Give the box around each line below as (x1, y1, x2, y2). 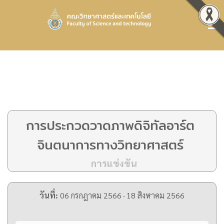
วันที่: (39, 190, 58, 201)
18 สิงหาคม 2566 (126, 190, 184, 201)
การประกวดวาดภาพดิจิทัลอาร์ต (25, 115, 194, 135)
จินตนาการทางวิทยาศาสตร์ (36, 134, 183, 155)
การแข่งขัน (90, 156, 137, 169)
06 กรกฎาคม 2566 (60, 190, 121, 201)
